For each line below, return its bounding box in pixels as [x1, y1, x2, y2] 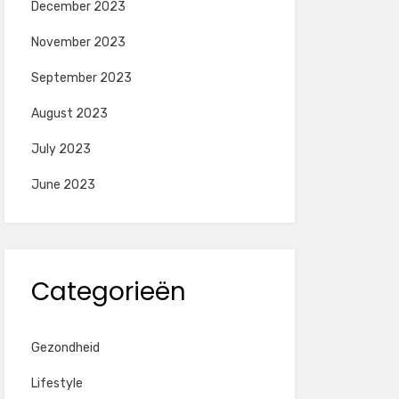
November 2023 [30, 35, 126, 50]
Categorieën [30, 274, 186, 309]
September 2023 [30, 70, 132, 85]
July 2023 [30, 142, 91, 157]
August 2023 [30, 106, 108, 121]
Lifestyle [30, 376, 83, 391]
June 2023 [30, 177, 95, 192]
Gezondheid [30, 340, 100, 355]
